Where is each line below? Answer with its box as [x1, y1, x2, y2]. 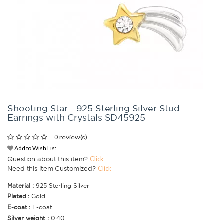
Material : [7, 182, 36, 190]
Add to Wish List [13, 144, 56, 152]
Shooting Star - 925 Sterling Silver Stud [7, 103, 180, 114]
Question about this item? [7, 155, 90, 163]
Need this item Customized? [7, 165, 98, 173]
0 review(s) [54, 133, 87, 141]
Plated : [7, 192, 31, 200]
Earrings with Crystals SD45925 [7, 112, 145, 123]
